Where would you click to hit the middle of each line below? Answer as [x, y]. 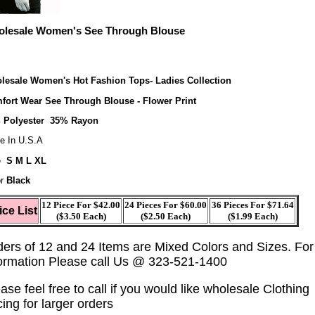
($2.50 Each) [166, 217]
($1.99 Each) [252, 217]
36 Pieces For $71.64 [252, 205]
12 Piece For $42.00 [81, 205]
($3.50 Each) [81, 217]
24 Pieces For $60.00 [166, 205]
